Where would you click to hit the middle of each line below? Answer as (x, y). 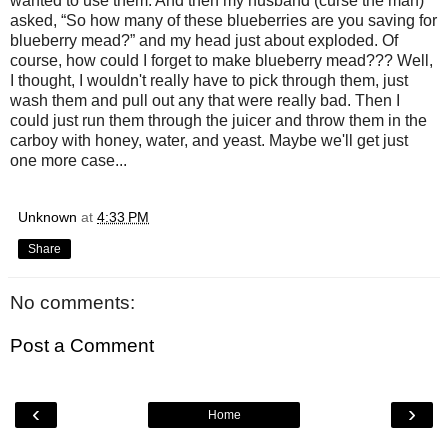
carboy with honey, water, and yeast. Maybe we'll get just (209, 140)
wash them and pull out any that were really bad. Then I (205, 100)
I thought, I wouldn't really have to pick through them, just (209, 80)
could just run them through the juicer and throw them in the (218, 120)
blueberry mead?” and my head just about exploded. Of (204, 40)
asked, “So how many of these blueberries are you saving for (223, 20)
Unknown (47, 216)
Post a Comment (82, 346)
